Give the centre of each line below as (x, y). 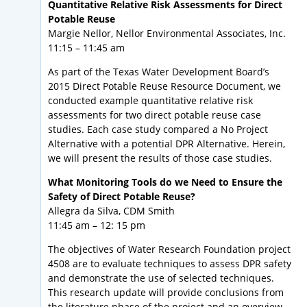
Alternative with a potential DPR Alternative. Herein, (167, 144)
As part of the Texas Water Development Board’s (159, 72)
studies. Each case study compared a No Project (158, 130)
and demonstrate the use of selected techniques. (161, 278)
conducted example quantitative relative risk (150, 101)
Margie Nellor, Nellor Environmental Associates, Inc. (167, 34)
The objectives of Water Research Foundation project (169, 249)
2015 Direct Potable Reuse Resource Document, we (164, 86)
